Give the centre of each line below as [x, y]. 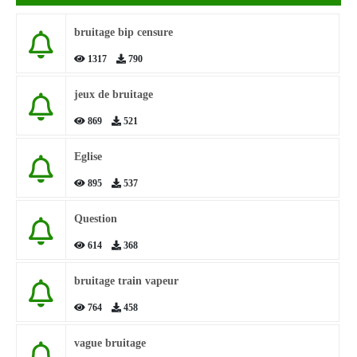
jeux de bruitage [114, 94]
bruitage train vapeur [126, 281]
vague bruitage [110, 343]
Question [96, 219]
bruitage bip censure [124, 32]
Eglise [88, 157]
